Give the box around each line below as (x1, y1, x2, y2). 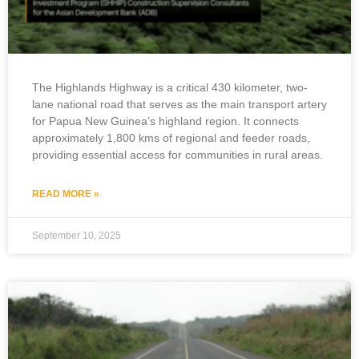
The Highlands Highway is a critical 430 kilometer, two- (32, 80, 308, 94)
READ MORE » (32, 188, 99, 200)
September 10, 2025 (32, 229, 121, 241)
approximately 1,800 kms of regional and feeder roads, (32, 131, 310, 144)
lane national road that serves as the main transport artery (32, 97, 327, 111)
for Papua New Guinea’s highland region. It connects (32, 114, 299, 127)
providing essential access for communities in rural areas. (32, 147, 323, 161)
